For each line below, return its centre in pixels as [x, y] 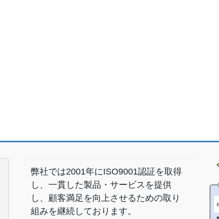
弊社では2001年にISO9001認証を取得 [106, 171]
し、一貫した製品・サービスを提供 [101, 185]
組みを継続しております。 [84, 211]
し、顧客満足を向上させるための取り [106, 198]
